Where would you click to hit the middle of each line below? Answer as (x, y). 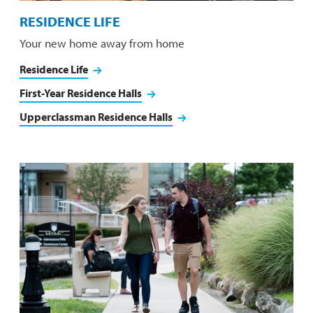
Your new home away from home (102, 43)
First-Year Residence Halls (81, 93)
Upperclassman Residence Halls (96, 117)
